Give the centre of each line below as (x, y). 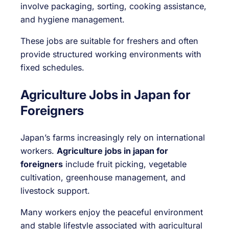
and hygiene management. (73, 19)
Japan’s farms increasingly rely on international (113, 138)
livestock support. (55, 191)
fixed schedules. (52, 68)
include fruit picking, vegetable (125, 164)
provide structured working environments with (111, 54)
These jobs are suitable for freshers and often (109, 41)
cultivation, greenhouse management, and (103, 178)
